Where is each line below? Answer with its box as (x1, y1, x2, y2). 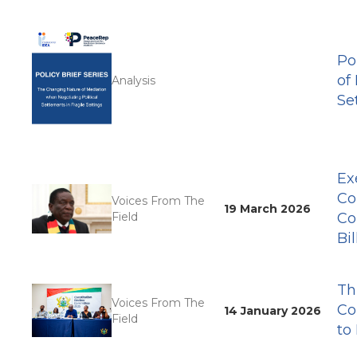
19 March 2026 (224, 202, 312, 217)
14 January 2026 (224, 303, 322, 318)
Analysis (112, 73, 155, 88)
